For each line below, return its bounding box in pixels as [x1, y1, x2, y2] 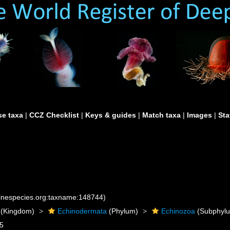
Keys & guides [85, 111, 136, 119]
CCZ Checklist [29, 111, 79, 119]
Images [187, 111, 212, 119]
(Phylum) [107, 207, 139, 215]
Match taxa [142, 111, 181, 119]
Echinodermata [57, 207, 107, 215]
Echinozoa [161, 207, 196, 215]
